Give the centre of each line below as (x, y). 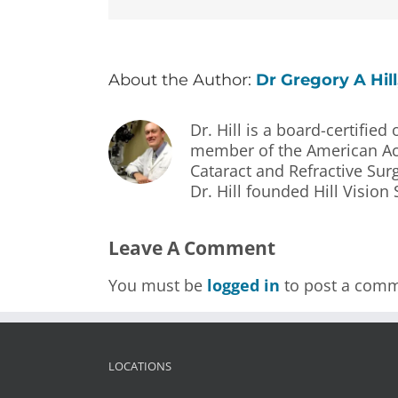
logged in (243, 285)
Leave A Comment (192, 247)
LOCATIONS (140, 366)
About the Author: (182, 80)
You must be (158, 285)
